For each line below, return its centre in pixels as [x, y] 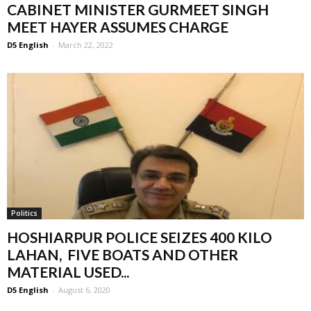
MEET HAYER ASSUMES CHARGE [118, 26]
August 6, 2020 [84, 290]
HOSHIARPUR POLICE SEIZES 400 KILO [140, 237]
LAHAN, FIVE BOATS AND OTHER [123, 255]
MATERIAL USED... [68, 272]
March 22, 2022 [86, 44]
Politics [24, 213]
